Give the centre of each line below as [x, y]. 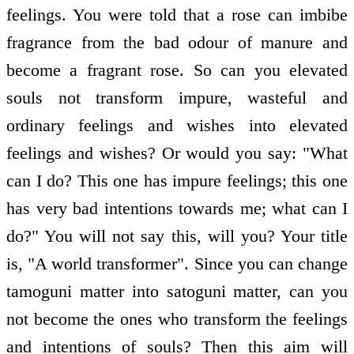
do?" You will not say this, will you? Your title [177, 236]
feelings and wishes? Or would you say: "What [177, 153]
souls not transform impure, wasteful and [177, 98]
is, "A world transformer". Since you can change [177, 264]
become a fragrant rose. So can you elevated [177, 70]
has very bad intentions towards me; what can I [177, 209]
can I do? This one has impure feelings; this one [177, 181]
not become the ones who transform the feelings [177, 319]
